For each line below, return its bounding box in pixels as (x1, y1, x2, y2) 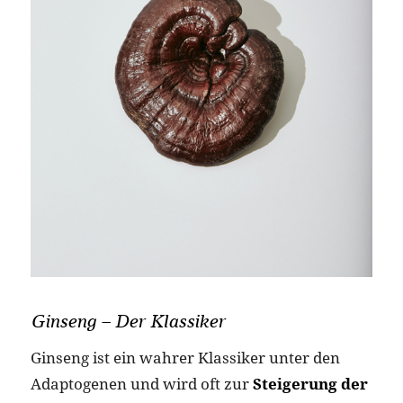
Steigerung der (252, 372, 368, 394)
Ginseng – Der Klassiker (30, 309, 225, 332)
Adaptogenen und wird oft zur (30, 372, 253, 394)
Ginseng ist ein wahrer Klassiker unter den (30, 346, 340, 368)
